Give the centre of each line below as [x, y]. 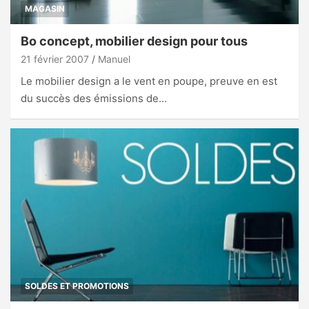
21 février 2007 [55, 59]
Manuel [114, 59]
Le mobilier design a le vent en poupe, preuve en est [149, 81]
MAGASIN [45, 9]
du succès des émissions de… [94, 99]
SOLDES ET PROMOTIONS [77, 286]
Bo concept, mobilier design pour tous [134, 41]
